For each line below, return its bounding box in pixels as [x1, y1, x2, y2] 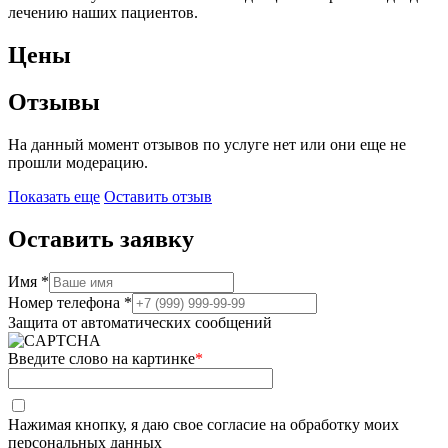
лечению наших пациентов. [8, 3, 198, 21]
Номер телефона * [8, 294, 132, 312]
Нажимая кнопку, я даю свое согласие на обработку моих [8, 415, 399, 433]
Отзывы [8, 88, 100, 115]
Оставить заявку [8, 225, 194, 252]
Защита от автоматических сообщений [8, 314, 272, 332]
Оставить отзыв [104, 187, 212, 205]
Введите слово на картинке [8, 350, 195, 368]
